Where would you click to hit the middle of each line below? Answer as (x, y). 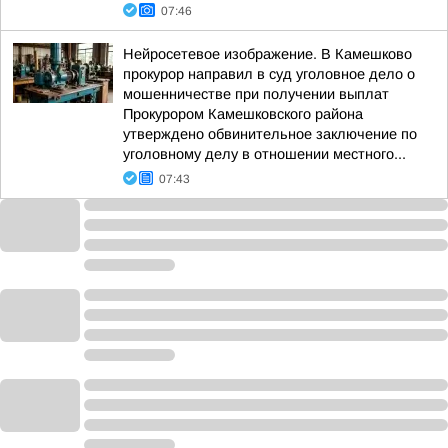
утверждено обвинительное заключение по (270, 134)
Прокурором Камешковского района (243, 114)
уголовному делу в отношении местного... (264, 154)
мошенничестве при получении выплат (256, 94)
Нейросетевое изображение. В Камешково (267, 54)
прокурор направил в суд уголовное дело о (269, 74)
